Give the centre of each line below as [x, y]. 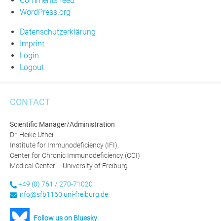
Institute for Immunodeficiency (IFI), [64, 145]
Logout [32, 67]
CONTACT [30, 102]
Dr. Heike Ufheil [32, 135]
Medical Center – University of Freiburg [69, 166]
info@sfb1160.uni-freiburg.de [63, 195]
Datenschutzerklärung [58, 32]
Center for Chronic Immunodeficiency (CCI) [75, 156]
